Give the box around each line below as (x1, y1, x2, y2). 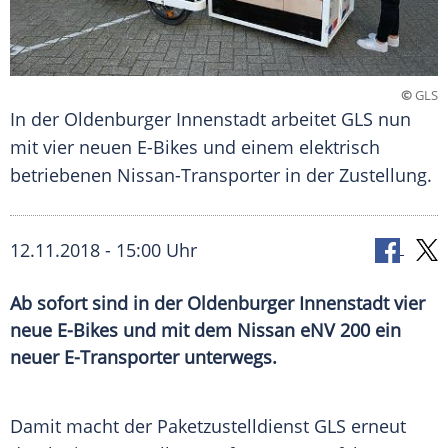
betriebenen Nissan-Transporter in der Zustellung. (10, 163, 432, 188)
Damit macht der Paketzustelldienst (10, 414, 314, 439)
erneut (346, 414, 406, 439)
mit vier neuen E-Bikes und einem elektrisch (10, 135, 380, 160)
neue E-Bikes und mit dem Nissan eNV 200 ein (10, 318, 401, 343)
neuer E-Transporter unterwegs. (10, 345, 277, 370)
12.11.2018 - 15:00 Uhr (10, 238, 197, 263)
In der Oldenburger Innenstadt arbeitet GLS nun (10, 107, 411, 132)
